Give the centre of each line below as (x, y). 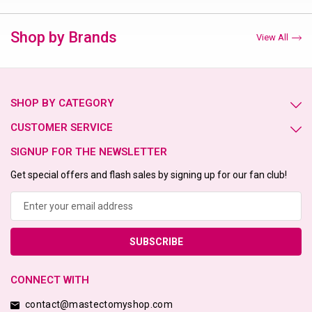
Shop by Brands (64, 38)
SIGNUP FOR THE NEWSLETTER (89, 152)
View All (272, 38)
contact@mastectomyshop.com (99, 305)
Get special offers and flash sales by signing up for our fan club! (149, 175)
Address (31, 198)
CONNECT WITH (50, 280)
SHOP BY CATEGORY (62, 103)
